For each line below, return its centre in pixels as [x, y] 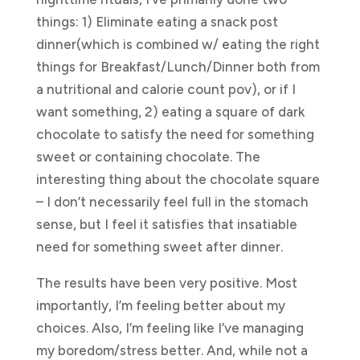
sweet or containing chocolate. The [148, 156]
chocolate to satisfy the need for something [175, 134]
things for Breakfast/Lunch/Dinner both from [178, 66]
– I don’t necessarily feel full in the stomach [172, 201]
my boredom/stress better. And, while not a [172, 350]
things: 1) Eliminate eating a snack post [157, 21]
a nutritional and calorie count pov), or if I [166, 89]
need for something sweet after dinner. [159, 246]
